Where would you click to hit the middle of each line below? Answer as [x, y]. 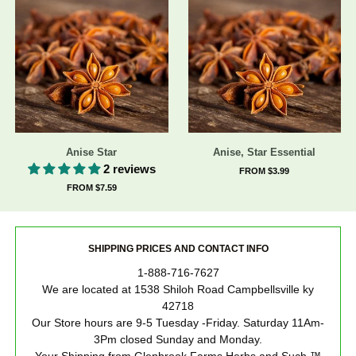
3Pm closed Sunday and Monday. [178, 339]
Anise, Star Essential [265, 152]
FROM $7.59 [91, 187]
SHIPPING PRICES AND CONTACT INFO [178, 249]
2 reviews [129, 168]
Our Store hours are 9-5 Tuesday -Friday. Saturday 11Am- [178, 323]
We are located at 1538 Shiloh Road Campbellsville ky [178, 289]
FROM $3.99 [265, 170]
